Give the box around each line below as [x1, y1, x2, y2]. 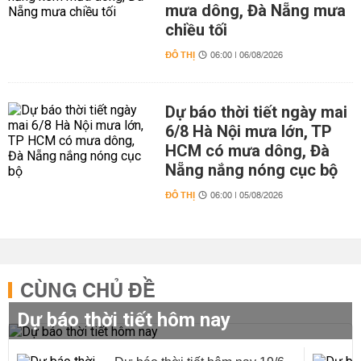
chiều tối [164, 20, 227, 39]
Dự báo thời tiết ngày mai [164, 102, 347, 122]
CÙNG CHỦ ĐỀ [20, 274, 156, 309]
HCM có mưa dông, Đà [164, 141, 330, 160]
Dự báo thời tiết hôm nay [17, 309, 230, 331]
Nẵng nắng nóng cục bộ [164, 160, 338, 180]
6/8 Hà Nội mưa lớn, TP [164, 122, 332, 141]
